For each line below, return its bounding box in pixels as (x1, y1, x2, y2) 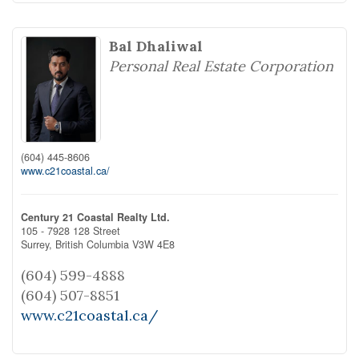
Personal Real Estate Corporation (109, 57, 333, 75)
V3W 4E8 (132, 236, 175, 252)
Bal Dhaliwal (109, 37, 203, 55)
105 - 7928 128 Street (21, 223, 120, 238)
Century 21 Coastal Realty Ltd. (21, 209, 170, 224)
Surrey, (21, 236, 55, 252)
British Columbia (55, 236, 129, 252)
